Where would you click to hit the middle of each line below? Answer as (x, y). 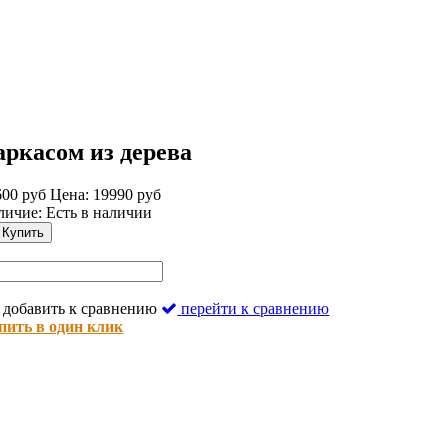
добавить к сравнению (80, 308)
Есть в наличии (99, 212)
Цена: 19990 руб (106, 194)
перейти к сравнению (255, 308)
